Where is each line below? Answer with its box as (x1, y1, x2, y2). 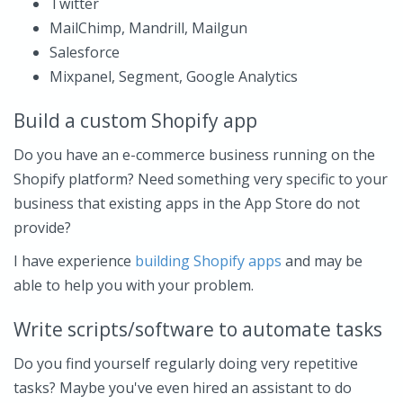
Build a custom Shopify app (13, 108, 257, 133)
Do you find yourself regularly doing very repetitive (13, 354, 358, 373)
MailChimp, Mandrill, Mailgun (49, 18, 247, 38)
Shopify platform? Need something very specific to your (13, 169, 388, 189)
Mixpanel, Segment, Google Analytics (49, 67, 298, 86)
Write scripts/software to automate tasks (13, 317, 382, 342)
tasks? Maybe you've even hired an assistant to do (13, 378, 352, 398)
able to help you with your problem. (13, 275, 254, 295)
